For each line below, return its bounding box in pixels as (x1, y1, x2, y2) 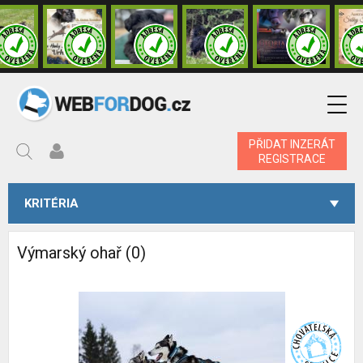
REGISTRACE (258, 152, 326, 165)
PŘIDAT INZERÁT (249, 137, 335, 151)
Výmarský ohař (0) (17, 243, 146, 263)
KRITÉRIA (24, 196, 79, 211)
